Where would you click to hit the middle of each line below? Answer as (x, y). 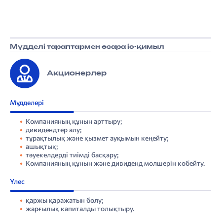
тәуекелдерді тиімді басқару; (72, 155)
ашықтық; (42, 147)
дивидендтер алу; (54, 130)
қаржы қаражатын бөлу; (64, 200)
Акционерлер (77, 73)
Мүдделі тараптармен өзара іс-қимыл (87, 47)
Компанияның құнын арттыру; (74, 121)
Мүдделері (27, 103)
